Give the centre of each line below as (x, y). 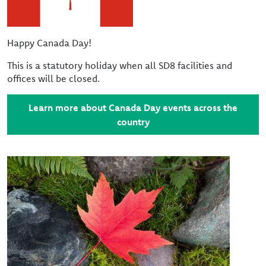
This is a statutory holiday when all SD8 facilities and (120, 65)
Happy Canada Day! (50, 43)
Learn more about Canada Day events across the (133, 107)
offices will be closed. (55, 78)
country (133, 122)
